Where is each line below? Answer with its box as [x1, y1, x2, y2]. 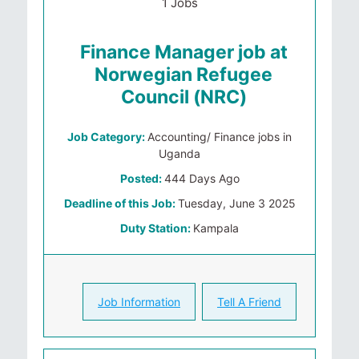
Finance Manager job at [79, 41, 288, 63]
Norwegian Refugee [95, 63, 272, 86]
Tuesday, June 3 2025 [177, 196, 296, 210]
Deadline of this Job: [63, 196, 178, 210]
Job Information [98, 295, 180, 309]
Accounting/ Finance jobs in [147, 130, 292, 143]
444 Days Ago [163, 171, 240, 185]
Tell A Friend [217, 295, 281, 309]
